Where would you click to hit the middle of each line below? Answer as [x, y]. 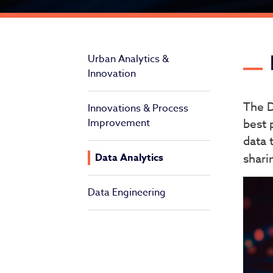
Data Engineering [127, 192]
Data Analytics [129, 158]
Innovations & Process [138, 108]
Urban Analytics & [128, 59]
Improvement [119, 123]
